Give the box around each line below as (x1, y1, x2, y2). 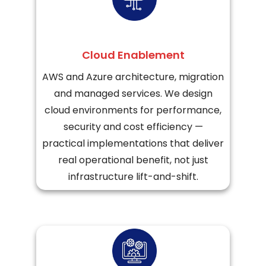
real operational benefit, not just (58, 153, 208, 167)
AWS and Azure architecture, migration (42, 70, 224, 84)
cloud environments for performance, (45, 103, 221, 118)
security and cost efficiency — (63, 120, 203, 134)
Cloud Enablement (81, 47, 185, 63)
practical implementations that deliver (42, 137, 224, 151)
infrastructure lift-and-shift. (68, 170, 198, 184)
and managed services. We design (53, 87, 213, 101)
